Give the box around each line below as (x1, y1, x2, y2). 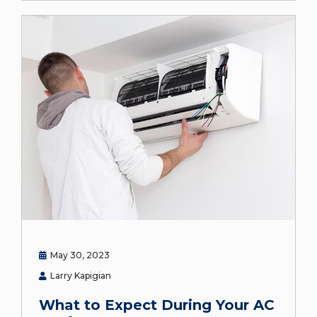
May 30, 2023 (50, 250, 110, 261)
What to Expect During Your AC (39, 296, 275, 314)
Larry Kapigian (50, 270, 111, 282)
